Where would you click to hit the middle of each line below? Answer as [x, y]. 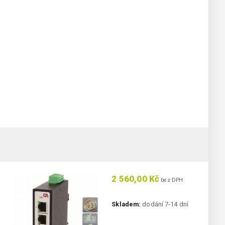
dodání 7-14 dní [164, 204]
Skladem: [126, 204]
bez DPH [171, 180]
